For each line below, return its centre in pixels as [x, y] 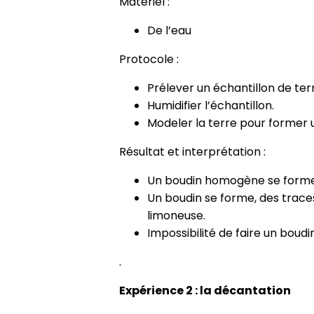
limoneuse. [176, 216]
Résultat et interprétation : [192, 152]
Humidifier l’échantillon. [211, 106]
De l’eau [169, 31]
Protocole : [149, 60]
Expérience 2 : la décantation [205, 291]
